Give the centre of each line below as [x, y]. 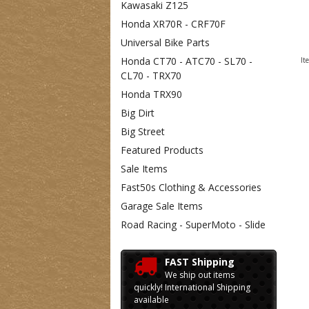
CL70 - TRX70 [151, 76]
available [151, 300]
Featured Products [162, 150]
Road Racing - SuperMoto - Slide [193, 225]
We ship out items [200, 275]
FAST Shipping [200, 262]
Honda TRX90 [151, 94]
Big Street [143, 131]
